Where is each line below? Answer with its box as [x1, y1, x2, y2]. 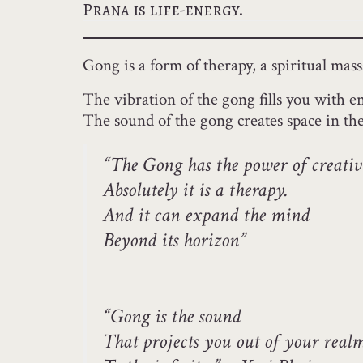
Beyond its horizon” [103, 227, 246, 254]
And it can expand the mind [103, 202, 310, 228]
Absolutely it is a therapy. [103, 177, 288, 203]
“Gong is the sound [103, 303, 241, 330]
